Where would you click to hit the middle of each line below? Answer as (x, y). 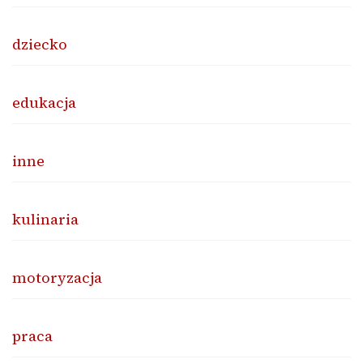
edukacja (44, 102)
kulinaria (45, 219)
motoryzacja (57, 277)
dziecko (40, 44)
